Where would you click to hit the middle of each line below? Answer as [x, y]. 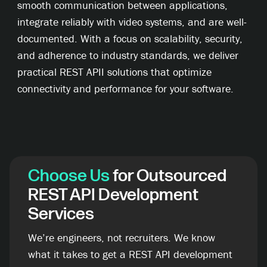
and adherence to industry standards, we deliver [128, 55]
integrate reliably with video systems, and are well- [132, 21]
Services [61, 214]
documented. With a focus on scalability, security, [130, 38]
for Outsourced [168, 176]
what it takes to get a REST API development [131, 254]
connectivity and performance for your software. [126, 88]
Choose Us [69, 176]
